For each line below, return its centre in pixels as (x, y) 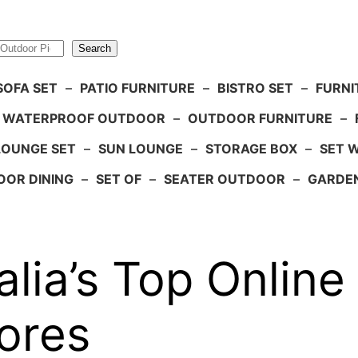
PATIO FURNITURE (137, 88)
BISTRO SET (255, 88)
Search (94, 49)
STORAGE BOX (251, 149)
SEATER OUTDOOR (225, 179)
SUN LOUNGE (141, 149)
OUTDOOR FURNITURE (260, 119)
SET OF (119, 179)
